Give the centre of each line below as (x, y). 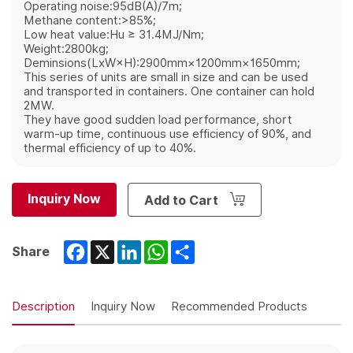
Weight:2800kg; (66, 49)
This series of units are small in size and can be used (166, 78)
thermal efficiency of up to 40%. (110, 149)
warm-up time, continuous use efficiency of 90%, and (167, 134)
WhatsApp (201, 248)
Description (43, 307)
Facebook (118, 248)
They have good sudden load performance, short (158, 120)
